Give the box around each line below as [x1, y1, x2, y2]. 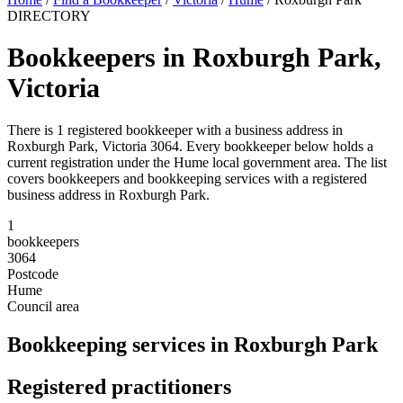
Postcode [7, 265, 58, 282]
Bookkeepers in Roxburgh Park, [7, 42, 381, 74]
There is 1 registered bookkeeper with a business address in [7, 121, 343, 138]
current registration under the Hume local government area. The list [7, 154, 387, 170]
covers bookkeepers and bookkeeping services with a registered [7, 170, 367, 186]
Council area [7, 298, 79, 314]
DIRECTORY [7, 8, 91, 23]
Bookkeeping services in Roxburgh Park [7, 332, 378, 356]
